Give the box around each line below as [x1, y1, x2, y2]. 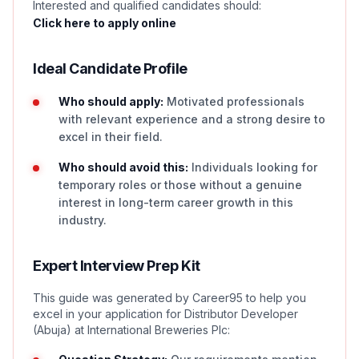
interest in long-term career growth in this [58, 196, 293, 209]
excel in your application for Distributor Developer [33, 307, 298, 321]
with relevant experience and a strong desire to [58, 112, 325, 126]
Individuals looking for [188, 160, 317, 174]
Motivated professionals [163, 95, 305, 108]
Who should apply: [58, 95, 163, 108]
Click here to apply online [33, 16, 176, 30]
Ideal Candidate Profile [33, 60, 188, 77]
